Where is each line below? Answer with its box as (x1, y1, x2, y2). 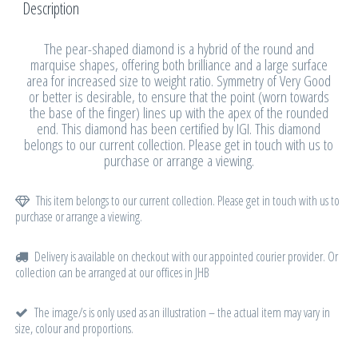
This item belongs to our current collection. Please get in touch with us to (34, 191, 340, 209)
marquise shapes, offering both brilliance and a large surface (30, 54, 328, 75)
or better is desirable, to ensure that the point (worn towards (28, 86, 329, 107)
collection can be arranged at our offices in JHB (15, 263, 210, 281)
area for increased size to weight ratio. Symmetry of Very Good (26, 70, 332, 91)
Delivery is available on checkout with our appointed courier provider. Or (32, 247, 339, 265)
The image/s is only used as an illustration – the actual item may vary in (32, 303, 331, 321)
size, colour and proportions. (15, 319, 134, 337)
